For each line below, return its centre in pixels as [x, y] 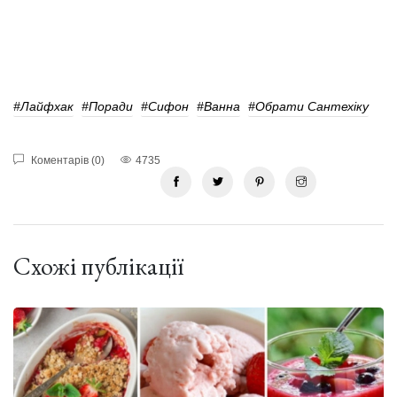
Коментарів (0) [66, 160]
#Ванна [218, 106]
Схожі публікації [98, 265]
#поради [107, 106]
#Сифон [165, 106]
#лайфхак [43, 106]
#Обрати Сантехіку [308, 106]
